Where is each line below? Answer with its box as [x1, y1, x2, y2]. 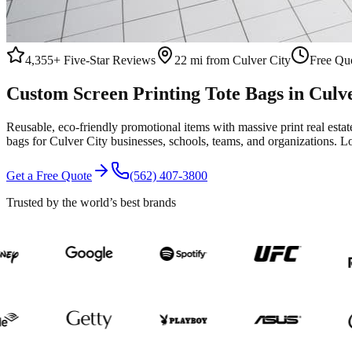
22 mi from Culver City [174, 53, 291, 67]
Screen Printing [73, 82, 200, 104]
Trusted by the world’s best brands [6, 195, 176, 209]
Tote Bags [205, 82, 284, 104]
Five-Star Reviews [60, 53, 156, 67]
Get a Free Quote [6, 168, 92, 182]
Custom [6, 82, 73, 104]
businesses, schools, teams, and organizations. [108, 134, 340, 148]
